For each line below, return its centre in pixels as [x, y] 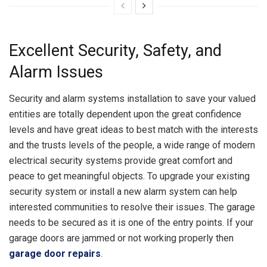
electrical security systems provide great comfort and [121, 160]
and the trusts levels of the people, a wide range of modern [132, 145]
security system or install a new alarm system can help [123, 191]
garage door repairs [55, 253]
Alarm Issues [56, 72]
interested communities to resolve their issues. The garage [132, 207]
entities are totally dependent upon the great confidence [125, 114]
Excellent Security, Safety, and [115, 50]
